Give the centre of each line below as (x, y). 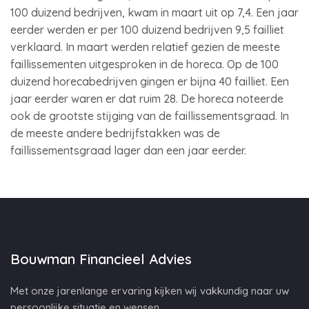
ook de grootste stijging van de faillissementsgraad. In (150, 116)
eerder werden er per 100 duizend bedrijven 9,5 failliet (147, 30)
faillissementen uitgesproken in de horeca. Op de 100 (144, 64)
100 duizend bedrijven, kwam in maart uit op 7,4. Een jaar (154, 12)
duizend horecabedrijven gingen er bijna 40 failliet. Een (150, 81)
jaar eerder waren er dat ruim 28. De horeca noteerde (147, 99)
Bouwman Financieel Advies (101, 259)
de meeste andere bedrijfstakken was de (115, 133)
